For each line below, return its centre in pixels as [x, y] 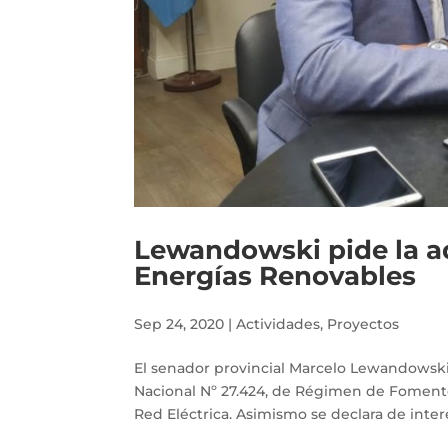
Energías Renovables [275, 276]
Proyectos [363, 324]
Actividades [278, 324]
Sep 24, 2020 [179, 324]
